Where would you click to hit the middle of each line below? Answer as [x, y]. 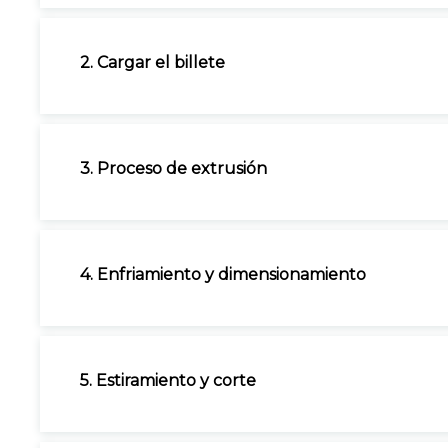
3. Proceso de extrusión [173, 168]
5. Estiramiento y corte [168, 380]
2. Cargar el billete [152, 62]
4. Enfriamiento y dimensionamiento [223, 274]
